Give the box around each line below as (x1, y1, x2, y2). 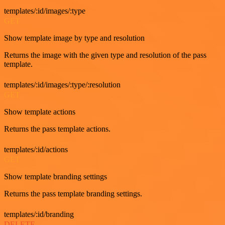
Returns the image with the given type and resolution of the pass (4, 51, 206, 60)
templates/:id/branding (4, 210, 74, 219)
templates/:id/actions (4, 145, 68, 154)
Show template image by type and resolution (4, 34, 145, 43)
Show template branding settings (4, 172, 107, 181)
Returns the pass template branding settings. (4, 189, 142, 198)
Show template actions (4, 107, 75, 117)
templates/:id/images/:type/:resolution (4, 80, 121, 89)
